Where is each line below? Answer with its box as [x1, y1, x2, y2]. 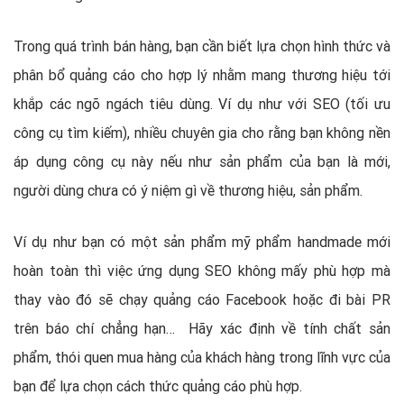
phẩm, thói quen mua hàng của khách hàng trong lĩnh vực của [14, 347, 390, 366]
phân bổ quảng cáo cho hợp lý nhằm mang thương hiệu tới [14, 65, 390, 84]
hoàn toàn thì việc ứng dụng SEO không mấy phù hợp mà [14, 261, 390, 280]
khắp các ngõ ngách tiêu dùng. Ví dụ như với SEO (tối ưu [14, 94, 390, 113]
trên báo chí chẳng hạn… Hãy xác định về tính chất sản [14, 318, 390, 337]
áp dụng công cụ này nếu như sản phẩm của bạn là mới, [14, 151, 390, 170]
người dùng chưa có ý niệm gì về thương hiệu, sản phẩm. [14, 180, 363, 199]
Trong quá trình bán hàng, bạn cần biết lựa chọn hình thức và [14, 36, 390, 55]
